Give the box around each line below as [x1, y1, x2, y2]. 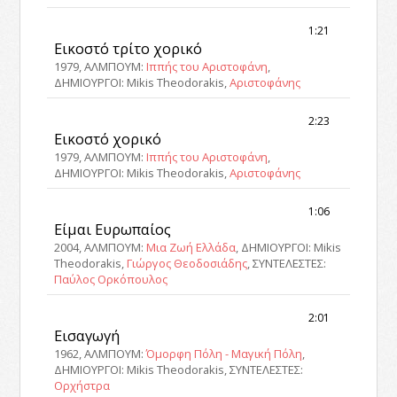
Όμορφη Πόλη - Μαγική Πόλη [146, 345, 303, 362]
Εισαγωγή [54, 324, 121, 346]
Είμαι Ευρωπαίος [54, 218, 172, 239]
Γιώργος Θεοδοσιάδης [127, 254, 248, 271]
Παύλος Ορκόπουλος [54, 270, 168, 287]
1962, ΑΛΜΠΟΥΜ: [54, 345, 147, 362]
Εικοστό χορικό [54, 128, 162, 150]
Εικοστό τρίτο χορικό [54, 38, 203, 59]
